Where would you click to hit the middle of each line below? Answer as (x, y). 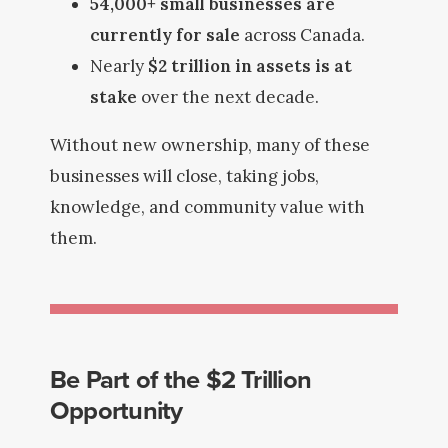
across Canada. (302, 35)
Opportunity (116, 410)
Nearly (119, 66)
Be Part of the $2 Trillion (181, 379)
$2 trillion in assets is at (250, 66)
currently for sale (165, 35)
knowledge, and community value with (207, 207)
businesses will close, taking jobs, (184, 176)
